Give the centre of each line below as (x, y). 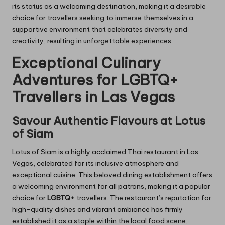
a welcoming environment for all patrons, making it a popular (111, 187)
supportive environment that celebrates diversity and (100, 29)
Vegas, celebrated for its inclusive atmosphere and (95, 163)
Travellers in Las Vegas (93, 97)
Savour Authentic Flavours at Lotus (109, 121)
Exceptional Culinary (86, 63)
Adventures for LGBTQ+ (95, 80)
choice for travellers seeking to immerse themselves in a (103, 18)
